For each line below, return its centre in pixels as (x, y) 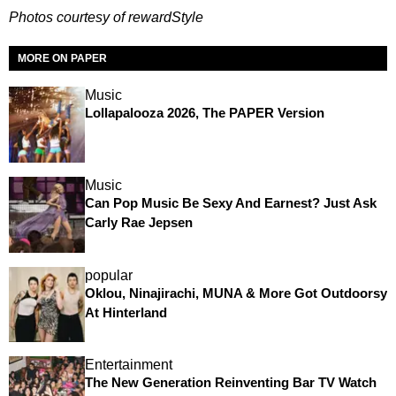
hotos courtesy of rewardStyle (111, 18)
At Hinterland (126, 312)
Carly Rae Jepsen (138, 222)
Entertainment (128, 365)
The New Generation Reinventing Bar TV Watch (230, 383)
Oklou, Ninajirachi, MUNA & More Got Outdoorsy (236, 293)
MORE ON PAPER (62, 59)
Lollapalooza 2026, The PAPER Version (204, 113)
